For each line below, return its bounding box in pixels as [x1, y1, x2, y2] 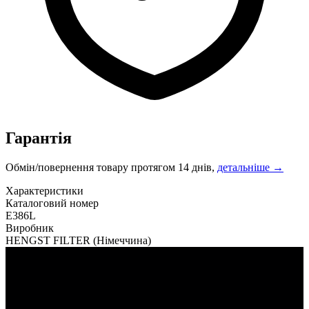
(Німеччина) [93, 234, 151, 246]
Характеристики [6, 184, 83, 197]
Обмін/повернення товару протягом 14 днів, [6, 161, 217, 173]
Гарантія [6, 128, 72, 147]
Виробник [6, 221, 54, 234]
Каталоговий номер [6, 197, 99, 209]
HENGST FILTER [6, 234, 93, 246]
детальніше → [217, 161, 283, 173]
